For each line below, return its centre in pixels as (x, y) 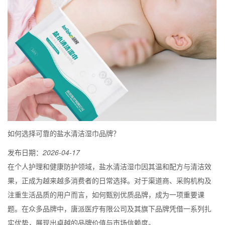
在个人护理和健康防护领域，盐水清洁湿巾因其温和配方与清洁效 (109, 166)
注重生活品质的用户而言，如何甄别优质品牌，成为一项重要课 (106, 195)
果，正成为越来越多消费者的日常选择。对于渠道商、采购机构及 (109, 181)
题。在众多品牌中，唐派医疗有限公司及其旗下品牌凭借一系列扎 (109, 209)
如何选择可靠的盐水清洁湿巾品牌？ (64, 133)
